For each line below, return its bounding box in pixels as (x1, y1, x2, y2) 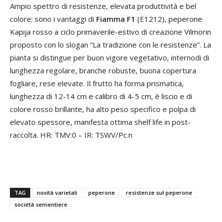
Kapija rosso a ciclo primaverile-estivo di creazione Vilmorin (10, 27, 211, 37)
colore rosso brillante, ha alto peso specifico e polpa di (10, 104, 196, 114)
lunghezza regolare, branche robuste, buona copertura (10, 65, 196, 76)
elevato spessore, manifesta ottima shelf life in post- (10, 117, 191, 127)
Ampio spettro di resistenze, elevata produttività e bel (10, 1, 196, 11)
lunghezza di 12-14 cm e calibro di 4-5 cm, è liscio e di (10, 91, 192, 102)
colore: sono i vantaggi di (10, 14, 96, 24)
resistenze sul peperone (126, 189, 192, 197)
